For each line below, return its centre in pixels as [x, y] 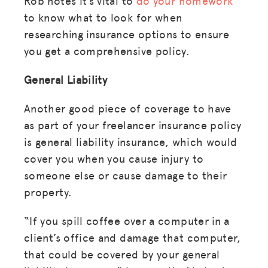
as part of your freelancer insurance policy [133, 124]
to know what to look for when [103, 17]
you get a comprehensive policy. [107, 50]
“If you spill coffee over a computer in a [127, 220]
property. [48, 191]
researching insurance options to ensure [127, 33]
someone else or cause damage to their [126, 175]
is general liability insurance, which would [131, 141]
